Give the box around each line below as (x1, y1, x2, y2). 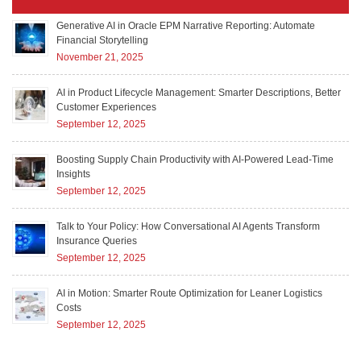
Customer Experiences (56, 101, 156, 113)
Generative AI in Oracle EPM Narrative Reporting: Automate (56, 19, 315, 31)
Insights (56, 168, 90, 180)
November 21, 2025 (56, 51, 143, 63)
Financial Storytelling (56, 34, 148, 46)
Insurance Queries (56, 234, 137, 247)
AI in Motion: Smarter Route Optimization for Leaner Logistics (56, 287, 322, 299)
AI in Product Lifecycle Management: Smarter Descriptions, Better (56, 86, 341, 98)
